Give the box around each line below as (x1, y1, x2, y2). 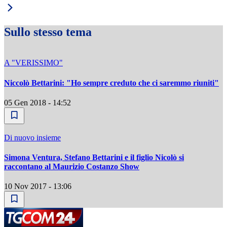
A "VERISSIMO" (4, 58, 63, 67)
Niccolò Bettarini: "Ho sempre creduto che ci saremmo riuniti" (4, 78, 219, 87)
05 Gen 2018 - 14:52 (4, 98, 71, 107)
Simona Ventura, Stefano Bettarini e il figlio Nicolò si (4, 153, 184, 162)
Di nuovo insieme (4, 133, 61, 142)
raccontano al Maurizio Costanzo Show (4, 162, 139, 171)
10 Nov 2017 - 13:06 (4, 182, 71, 191)
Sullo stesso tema (4, 25, 92, 39)
